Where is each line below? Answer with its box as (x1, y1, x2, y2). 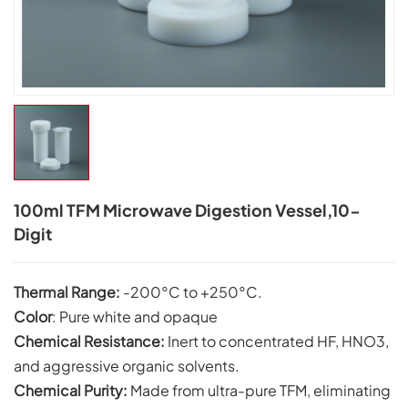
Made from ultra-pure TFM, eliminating (127, 380, 391, 400)
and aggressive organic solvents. (14, 355, 240, 375)
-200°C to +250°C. (120, 281, 262, 301)
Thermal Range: (14, 281, 120, 301)
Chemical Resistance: (14, 331, 165, 351)
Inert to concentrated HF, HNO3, (165, 331, 389, 351)
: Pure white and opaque (52, 306, 218, 326)
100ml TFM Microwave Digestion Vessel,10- (14, 199, 361, 221)
